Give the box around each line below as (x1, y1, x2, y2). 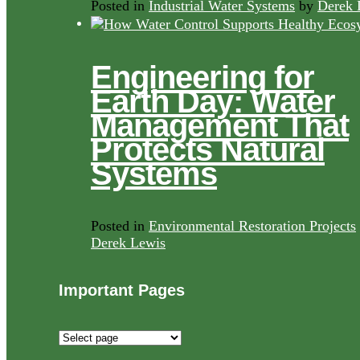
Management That (91, 107, 349, 143)
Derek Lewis (91, 234, 166, 251)
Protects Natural (91, 131, 325, 167)
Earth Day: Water (91, 83, 335, 119)
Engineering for (91, 59, 314, 95)
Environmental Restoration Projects (149, 217, 356, 234)
